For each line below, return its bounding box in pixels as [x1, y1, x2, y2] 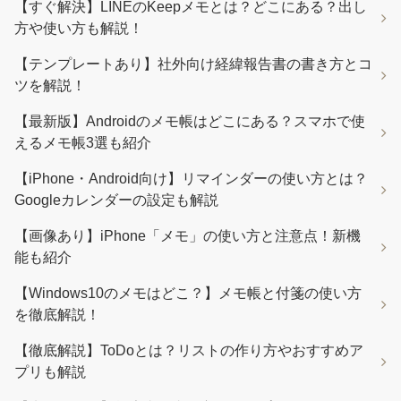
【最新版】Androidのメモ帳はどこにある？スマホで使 [14, 113, 365, 129]
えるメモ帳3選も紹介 [14, 134, 151, 150]
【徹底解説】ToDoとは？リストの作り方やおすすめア [14, 342, 363, 358]
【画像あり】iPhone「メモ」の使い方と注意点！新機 [14, 227, 361, 243]
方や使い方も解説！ [14, 20, 143, 36]
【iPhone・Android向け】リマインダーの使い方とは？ [14, 170, 368, 186]
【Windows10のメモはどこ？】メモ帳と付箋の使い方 [14, 285, 362, 301]
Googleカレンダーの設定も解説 [14, 192, 218, 208]
